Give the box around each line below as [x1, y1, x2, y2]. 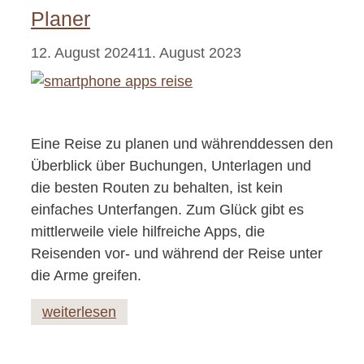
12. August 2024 [31, 45, 136, 62]
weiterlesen [42, 304, 116, 321]
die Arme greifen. [31, 267, 141, 284]
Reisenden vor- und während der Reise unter [31, 245, 323, 262]
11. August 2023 [136, 45, 241, 62]
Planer [31, 7, 90, 31]
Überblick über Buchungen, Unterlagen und [31, 158, 311, 175]
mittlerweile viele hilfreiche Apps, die [31, 223, 265, 240]
